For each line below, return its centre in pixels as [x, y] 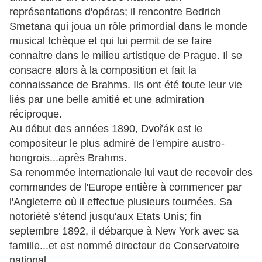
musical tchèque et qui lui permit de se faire [111, 41]
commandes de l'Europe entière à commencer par [126, 187]
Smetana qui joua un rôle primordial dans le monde [128, 27]
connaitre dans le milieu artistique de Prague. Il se [126, 56]
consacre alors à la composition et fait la [103, 70]
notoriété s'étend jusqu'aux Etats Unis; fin [105, 217]
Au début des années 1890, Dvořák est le [106, 129]
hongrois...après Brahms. [68, 158]
